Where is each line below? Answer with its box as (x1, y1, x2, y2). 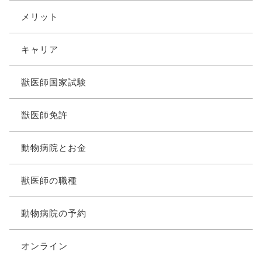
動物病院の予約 (20, 208, 87, 218)
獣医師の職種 (20, 175, 77, 185)
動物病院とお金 (20, 143, 87, 153)
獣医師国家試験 (20, 77, 87, 87)
